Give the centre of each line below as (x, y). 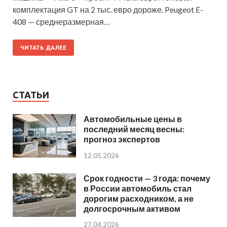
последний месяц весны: (134, 129)
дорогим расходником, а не (139, 198)
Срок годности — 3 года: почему (147, 178)
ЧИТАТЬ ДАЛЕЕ (43, 47)
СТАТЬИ (31, 94)
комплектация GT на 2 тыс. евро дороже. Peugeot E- (108, 9)
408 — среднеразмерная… (61, 21)
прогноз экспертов (122, 139)
